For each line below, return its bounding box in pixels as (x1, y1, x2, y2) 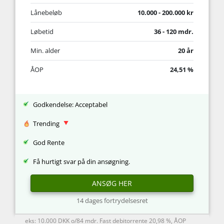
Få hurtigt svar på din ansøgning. (33, 156, 130, 166)
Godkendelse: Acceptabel (33, 99, 107, 109)
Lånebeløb (30, 7, 62, 17)
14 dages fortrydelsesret (76, 195, 148, 205)
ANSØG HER (92, 178, 132, 188)
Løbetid (30, 26, 53, 36)
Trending (33, 118, 61, 128)
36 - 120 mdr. (154, 26, 193, 36)
